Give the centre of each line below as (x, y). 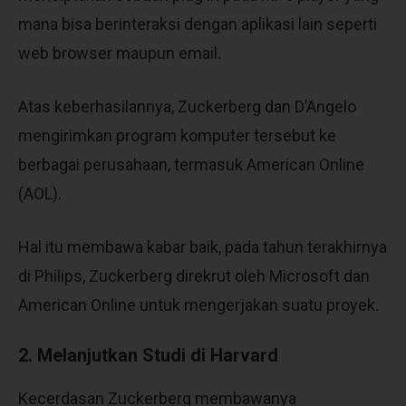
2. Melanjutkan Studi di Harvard (148, 355)
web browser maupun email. (120, 53)
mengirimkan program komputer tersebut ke (177, 135)
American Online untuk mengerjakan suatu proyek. (198, 304)
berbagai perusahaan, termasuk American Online (191, 164)
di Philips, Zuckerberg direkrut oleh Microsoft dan (194, 275)
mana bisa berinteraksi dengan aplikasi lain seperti (198, 24)
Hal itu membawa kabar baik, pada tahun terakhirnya (203, 246)
